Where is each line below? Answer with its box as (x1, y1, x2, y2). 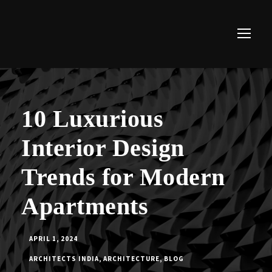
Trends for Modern (21, 163, 225, 191)
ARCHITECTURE (103, 254, 160, 263)
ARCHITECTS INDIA (29, 254, 99, 263)
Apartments (21, 192, 148, 220)
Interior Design (21, 134, 185, 161)
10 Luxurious (21, 105, 163, 132)
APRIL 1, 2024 (29, 234, 78, 243)
